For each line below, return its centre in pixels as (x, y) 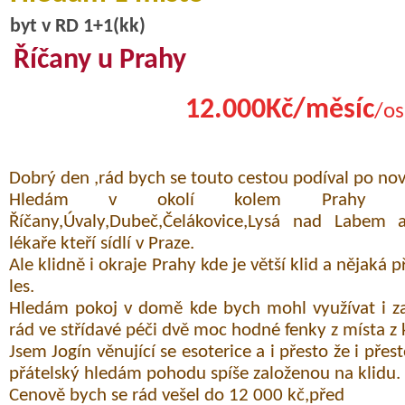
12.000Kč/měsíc (279, 111)
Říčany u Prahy (99, 61)
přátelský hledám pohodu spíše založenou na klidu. (205, 374)
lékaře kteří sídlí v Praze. (102, 244)
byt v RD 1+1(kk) (77, 27)
